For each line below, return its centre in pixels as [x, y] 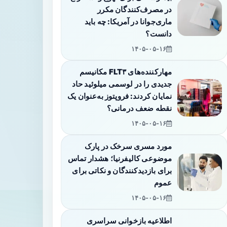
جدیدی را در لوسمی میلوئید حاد [122, 84]
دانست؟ [159, 34]
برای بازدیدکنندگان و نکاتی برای [122, 171]
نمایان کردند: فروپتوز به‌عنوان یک [120, 96]
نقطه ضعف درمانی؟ [139, 108]
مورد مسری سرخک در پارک [128, 146]
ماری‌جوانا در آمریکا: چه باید [128, 22]
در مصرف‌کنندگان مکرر [135, 10]
